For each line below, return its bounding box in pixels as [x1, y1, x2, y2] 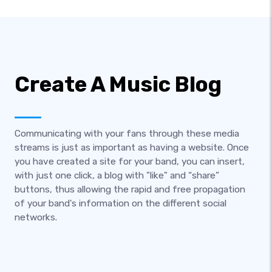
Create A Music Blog [15, 71, 222, 97]
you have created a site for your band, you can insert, [15, 156, 245, 167]
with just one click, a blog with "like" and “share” [15, 170, 219, 181]
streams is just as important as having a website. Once [15, 142, 249, 153]
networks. [15, 212, 57, 223]
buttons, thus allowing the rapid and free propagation [15, 184, 245, 195]
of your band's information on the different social [15, 198, 226, 209]
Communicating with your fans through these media [15, 128, 239, 139]
